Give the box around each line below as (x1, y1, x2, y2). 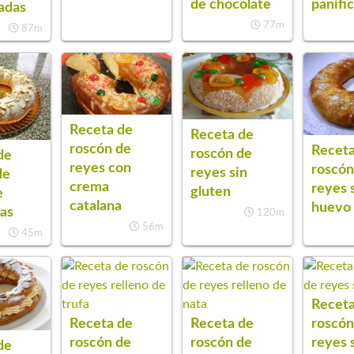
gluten (190, 184, 232, 198)
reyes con (69, 160, 131, 175)
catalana (69, 198, 122, 213)
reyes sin (190, 165, 248, 179)
